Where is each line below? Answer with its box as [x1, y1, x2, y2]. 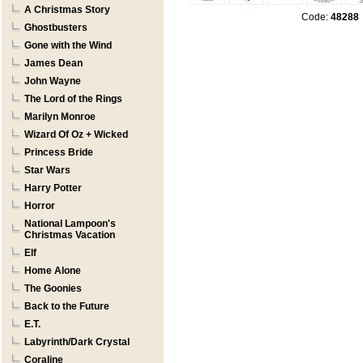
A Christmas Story [24, 4, 110, 15]
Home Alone [24, 265, 81, 276]
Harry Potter [24, 182, 82, 194]
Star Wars [24, 164, 70, 176]
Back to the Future [24, 301, 109, 312]
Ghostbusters [24, 22, 88, 33]
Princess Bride [24, 147, 93, 158]
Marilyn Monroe [24, 111, 96, 122]
